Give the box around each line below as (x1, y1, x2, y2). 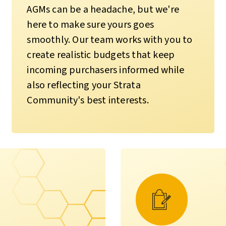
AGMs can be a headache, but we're (27, 2, 179, 17)
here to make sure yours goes (27, 17, 154, 32)
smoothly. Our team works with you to (27, 32, 193, 47)
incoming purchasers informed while (27, 63, 185, 77)
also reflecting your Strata (27, 78, 141, 92)
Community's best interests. (27, 93, 149, 107)
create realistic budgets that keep (27, 47, 175, 62)
